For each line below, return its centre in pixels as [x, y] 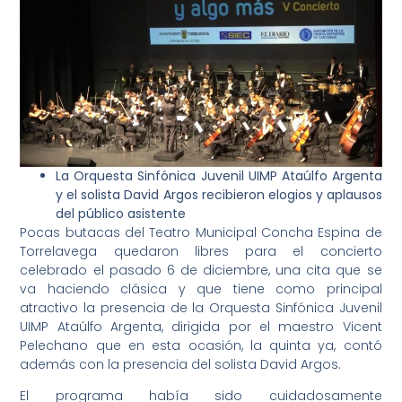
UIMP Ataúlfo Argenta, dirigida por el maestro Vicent [201, 327]
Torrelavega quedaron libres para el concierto [201, 252]
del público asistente [121, 214]
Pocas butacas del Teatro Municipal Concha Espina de [201, 233]
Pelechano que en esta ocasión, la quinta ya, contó [201, 346]
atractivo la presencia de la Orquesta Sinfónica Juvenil [201, 308]
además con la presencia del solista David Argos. [181, 365]
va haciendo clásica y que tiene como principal [201, 289]
